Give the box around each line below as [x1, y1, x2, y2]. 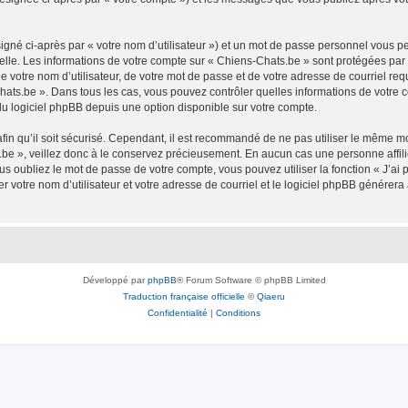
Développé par [82, 274, 148, 285]
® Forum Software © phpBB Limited [176, 274, 326, 285]
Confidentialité [148, 307, 208, 318]
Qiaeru [257, 291, 285, 301]
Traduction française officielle [123, 291, 245, 301]
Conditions [216, 307, 260, 318]
